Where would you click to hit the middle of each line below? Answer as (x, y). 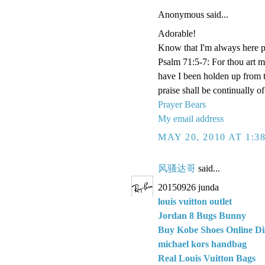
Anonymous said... (193, 15)
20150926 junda (188, 187)
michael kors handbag (202, 244)
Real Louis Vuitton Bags (207, 258)
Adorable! (177, 34)
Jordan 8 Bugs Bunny (202, 215)
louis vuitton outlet (195, 201)
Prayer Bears (182, 105)
